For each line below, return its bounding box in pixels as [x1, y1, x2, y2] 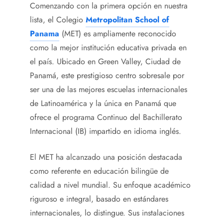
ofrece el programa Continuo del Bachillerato [30, 111, 182, 123]
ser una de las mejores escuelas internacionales [30, 84, 187, 96]
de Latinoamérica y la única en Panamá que [30, 98, 176, 110]
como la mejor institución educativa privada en [30, 42, 187, 54]
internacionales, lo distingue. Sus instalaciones [30, 207, 184, 219]
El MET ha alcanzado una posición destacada [30, 151, 182, 163]
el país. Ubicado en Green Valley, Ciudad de [30, 56, 181, 68]
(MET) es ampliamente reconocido [59, 28, 176, 40]
